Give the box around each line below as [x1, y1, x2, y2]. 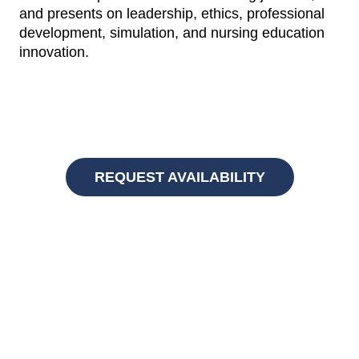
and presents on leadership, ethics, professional [19, 6, 325, 22]
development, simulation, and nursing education [19, 25, 325, 42]
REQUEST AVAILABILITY [94, 169, 265, 186]
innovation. [19, 44, 89, 61]
